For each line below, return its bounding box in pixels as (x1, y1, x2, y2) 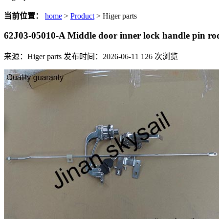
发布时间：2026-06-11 (64, 52, 139, 61)
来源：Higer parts (4, 52, 62, 61)
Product (70, 12, 94, 20)
